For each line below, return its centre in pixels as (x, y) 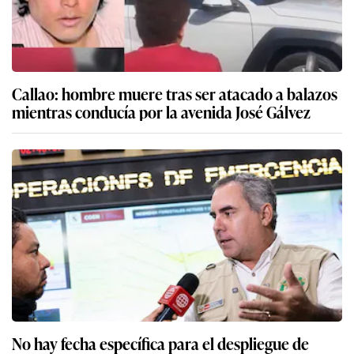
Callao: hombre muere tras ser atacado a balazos (175, 55)
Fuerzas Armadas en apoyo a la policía (138, 323)
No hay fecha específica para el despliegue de (160, 305)
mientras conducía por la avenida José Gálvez (161, 73)
